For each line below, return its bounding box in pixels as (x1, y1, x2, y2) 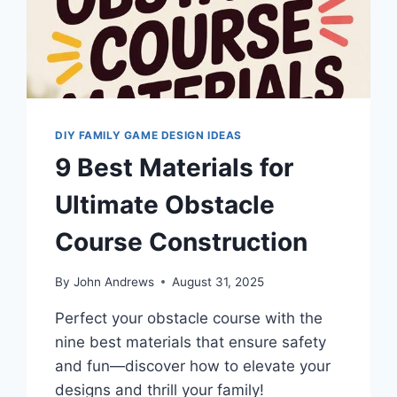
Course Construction (55, 226, 308, 257)
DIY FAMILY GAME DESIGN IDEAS (55, 128, 242, 142)
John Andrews (73, 274, 154, 289)
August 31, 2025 (171, 274, 264, 289)
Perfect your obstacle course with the (55, 308, 323, 327)
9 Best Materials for (55, 152, 294, 183)
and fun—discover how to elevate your (55, 356, 331, 375)
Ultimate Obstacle (55, 189, 276, 220)
